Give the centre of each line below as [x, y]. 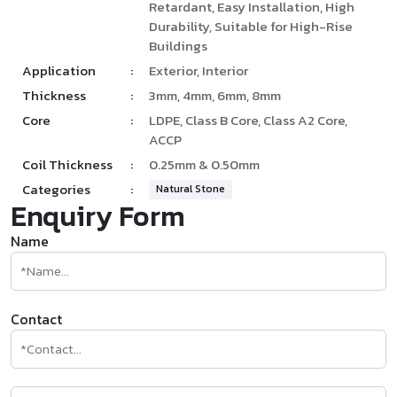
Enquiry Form [98, 217]
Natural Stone [190, 189]
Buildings [178, 46]
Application [59, 71]
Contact [36, 319]
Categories [56, 190]
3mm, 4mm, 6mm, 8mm [214, 96]
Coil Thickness [67, 165]
